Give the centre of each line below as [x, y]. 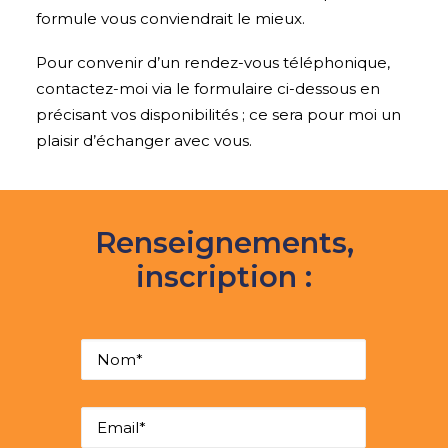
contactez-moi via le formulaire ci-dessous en [208, 88]
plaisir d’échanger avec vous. [144, 140]
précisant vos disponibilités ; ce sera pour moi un [218, 114]
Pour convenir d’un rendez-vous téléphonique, [213, 62]
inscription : [224, 276]
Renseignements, [224, 242]
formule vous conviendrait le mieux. [170, 18]
